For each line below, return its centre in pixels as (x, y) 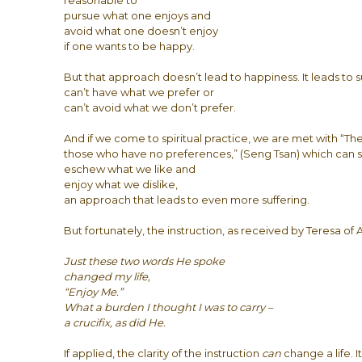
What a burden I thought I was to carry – (169, 307)
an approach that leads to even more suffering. (187, 200)
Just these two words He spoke (145, 261)
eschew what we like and (130, 169)
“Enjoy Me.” (94, 292)
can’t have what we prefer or (139, 92)
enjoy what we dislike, (121, 184)
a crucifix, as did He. (115, 322)
